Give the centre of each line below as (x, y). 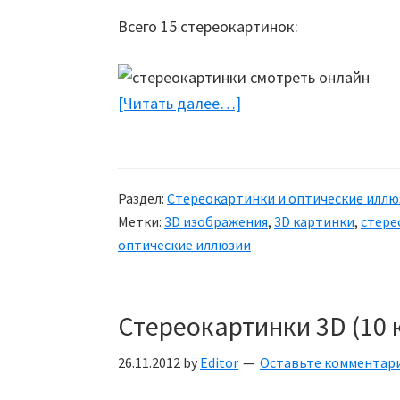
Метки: (141, 221)
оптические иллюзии (184, 245)
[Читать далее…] (179, 103)
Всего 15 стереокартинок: (208, 26)
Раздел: (142, 198)
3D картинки (314, 221)
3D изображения (216, 221)
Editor (219, 362)
